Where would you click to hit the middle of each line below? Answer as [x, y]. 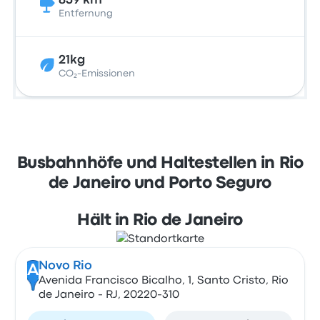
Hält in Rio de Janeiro [160, 221]
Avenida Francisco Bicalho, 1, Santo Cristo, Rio [163, 281]
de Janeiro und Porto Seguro [160, 184]
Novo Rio [65, 266]
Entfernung [86, 14]
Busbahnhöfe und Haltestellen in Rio [160, 164]
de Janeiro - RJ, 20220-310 [109, 295]
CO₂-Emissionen [97, 74]
